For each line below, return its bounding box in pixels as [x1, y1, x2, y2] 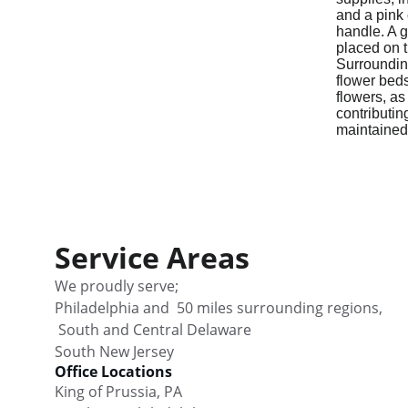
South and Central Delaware [55, 320, 350, 340]
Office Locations [55, 362, 172, 382]
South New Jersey [55, 342, 174, 362]
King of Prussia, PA [55, 382, 259, 402]
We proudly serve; [55, 276, 317, 296]
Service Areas [55, 238, 250, 277]
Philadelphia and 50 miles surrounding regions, [55, 298, 390, 318]
